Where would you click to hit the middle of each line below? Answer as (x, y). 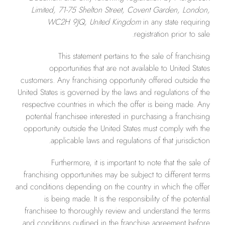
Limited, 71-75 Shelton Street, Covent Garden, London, (121, 10)
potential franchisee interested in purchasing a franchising (118, 116)
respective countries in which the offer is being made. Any (116, 104)
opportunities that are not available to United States (130, 68)
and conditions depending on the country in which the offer (113, 187)
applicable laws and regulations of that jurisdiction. (130, 140)
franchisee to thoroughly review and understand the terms (117, 211)
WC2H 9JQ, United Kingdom (94, 22)
